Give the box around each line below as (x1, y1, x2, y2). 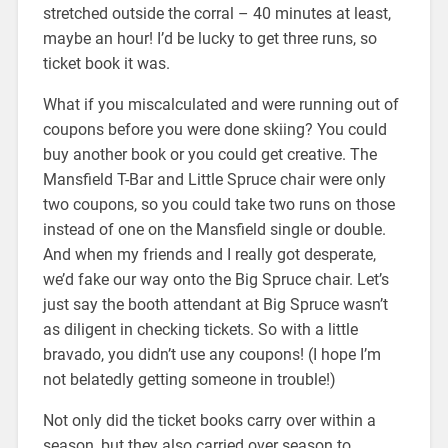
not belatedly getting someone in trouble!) (42, 369, 336, 389)
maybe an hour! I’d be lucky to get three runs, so (42, 28, 377, 48)
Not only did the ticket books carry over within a (42, 410, 376, 430)
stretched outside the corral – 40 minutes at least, (42, 3, 391, 23)
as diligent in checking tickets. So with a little (42, 319, 358, 339)
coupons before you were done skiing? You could (42, 119, 387, 139)
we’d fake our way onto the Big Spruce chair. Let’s (42, 269, 389, 289)
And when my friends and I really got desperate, (42, 244, 376, 264)
